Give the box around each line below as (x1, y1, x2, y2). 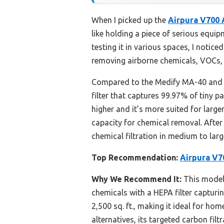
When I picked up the (91, 15, 168, 25)
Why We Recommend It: (91, 174, 181, 184)
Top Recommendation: (91, 153, 178, 162)
